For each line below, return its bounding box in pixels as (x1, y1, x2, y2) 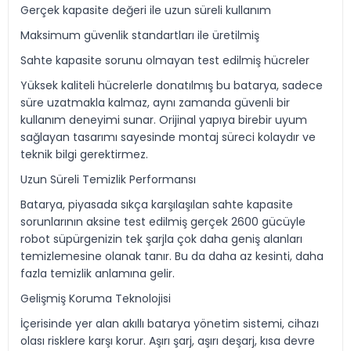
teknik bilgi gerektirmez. (20, 147, 148, 162)
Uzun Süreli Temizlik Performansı (20, 172, 196, 187)
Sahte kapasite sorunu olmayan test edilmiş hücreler (20, 52, 309, 68)
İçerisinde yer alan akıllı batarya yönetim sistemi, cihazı (20, 316, 319, 331)
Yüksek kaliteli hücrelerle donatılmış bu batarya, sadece (20, 78, 323, 93)
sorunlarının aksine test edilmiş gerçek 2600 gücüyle (20, 214, 306, 230)
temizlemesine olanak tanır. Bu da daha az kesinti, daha (20, 248, 324, 264)
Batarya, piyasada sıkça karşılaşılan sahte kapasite (20, 197, 293, 212)
